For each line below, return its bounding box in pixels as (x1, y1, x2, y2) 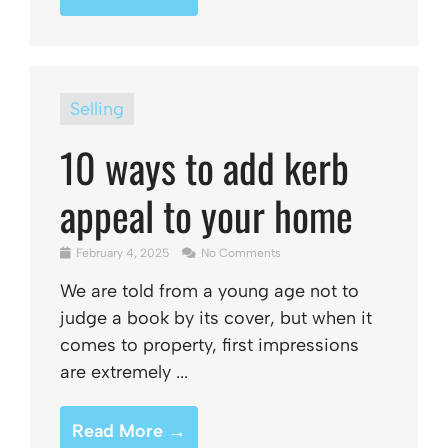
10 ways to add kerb (60, 137, 349, 197)
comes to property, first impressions (60, 334, 359, 356)
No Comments (198, 246, 281, 260)
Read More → (72, 420, 186, 442)
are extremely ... (60, 361, 188, 383)
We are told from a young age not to (60, 280, 359, 302)
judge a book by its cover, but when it (60, 307, 372, 329)
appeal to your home (60, 185, 353, 245)
